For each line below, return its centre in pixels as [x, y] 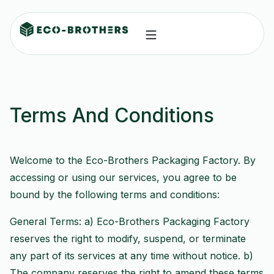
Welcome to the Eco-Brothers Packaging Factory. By [133, 160]
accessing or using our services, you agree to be [123, 177]
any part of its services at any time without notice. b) [131, 256]
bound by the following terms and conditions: [115, 194]
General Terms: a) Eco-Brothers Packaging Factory [130, 221]
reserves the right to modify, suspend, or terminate [128, 239]
